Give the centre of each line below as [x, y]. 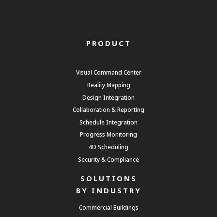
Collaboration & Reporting [108, 110]
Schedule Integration [108, 122]
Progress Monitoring [108, 134]
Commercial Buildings [108, 208]
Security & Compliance [108, 159]
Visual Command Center [108, 72]
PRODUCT [108, 43]
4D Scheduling [108, 147]
